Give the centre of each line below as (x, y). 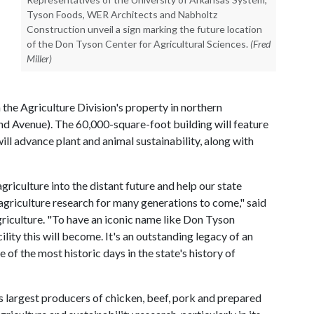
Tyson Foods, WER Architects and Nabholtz (122, 14)
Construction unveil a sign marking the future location (144, 29)
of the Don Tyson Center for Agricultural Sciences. (137, 44)
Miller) (39, 59)
